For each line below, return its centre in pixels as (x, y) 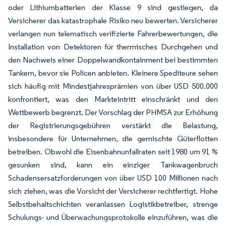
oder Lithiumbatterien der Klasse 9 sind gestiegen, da (113, 7)
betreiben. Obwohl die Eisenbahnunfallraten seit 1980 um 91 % (113, 152)
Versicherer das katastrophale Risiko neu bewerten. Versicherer (113, 20)
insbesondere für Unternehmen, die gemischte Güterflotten (113, 138)
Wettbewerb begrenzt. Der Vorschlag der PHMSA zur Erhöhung (113, 112)
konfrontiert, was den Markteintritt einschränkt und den (113, 99)
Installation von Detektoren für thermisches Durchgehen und (113, 47)
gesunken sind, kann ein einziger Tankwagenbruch (113, 165)
